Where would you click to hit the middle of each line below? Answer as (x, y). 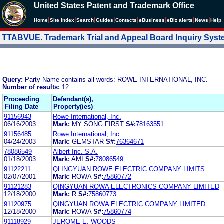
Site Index (62, 20)
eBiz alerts (180, 20)
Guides (105, 20)
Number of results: (32, 87)
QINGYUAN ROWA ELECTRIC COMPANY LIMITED (129, 204)
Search (85, 20)
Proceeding (22, 99)
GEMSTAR (89, 141)
